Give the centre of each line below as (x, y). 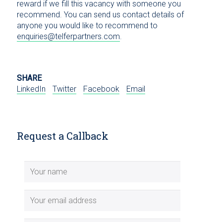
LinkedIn (31, 89)
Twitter (64, 89)
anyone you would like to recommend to (87, 26)
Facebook (101, 89)
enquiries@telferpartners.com (68, 37)
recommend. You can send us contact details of (100, 15)
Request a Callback (62, 136)
